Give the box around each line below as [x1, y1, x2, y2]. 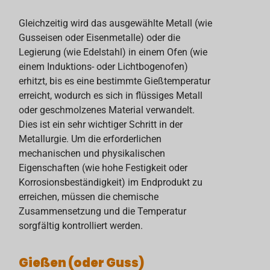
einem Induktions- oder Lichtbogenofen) [19, 61, 189, 72]
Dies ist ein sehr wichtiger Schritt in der [19, 119, 183, 130]
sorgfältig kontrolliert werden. [19, 220, 143, 231]
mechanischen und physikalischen [19, 148, 166, 159]
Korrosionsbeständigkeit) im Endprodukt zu [19, 177, 203, 188]
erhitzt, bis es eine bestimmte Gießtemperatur [19, 75, 211, 87]
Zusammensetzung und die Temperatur [19, 206, 187, 217]
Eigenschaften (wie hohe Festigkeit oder [19, 162, 188, 174]
